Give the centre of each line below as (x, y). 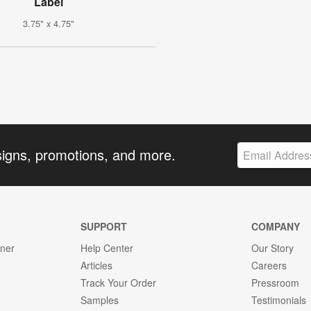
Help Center (107, 247)
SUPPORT (103, 226)
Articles (96, 265)
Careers (269, 265)
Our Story (273, 247)
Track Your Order (118, 282)
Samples (99, 300)
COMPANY (276, 226)
